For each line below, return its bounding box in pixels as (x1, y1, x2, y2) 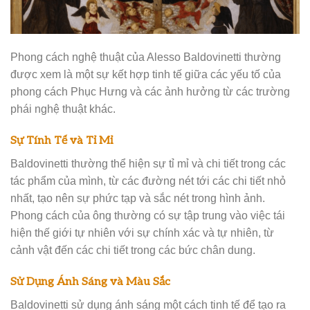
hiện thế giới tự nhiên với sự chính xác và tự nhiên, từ (10, 226, 274, 239)
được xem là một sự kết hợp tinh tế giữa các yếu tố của (10, 67, 281, 80)
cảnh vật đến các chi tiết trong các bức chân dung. (10, 243, 255, 256)
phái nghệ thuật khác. (10, 102, 116, 115)
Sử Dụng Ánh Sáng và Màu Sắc (10, 274, 170, 289)
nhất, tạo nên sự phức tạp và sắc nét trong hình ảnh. (10, 191, 265, 204)
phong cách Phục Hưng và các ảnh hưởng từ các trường (10, 84, 290, 98)
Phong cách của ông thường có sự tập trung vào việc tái (10, 208, 285, 221)
